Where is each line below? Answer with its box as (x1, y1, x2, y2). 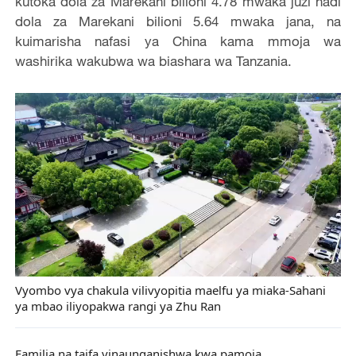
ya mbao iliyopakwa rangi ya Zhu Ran (14, 299, 221, 316)
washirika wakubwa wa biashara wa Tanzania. (14, 52, 292, 70)
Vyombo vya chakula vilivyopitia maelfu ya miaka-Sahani (14, 283, 326, 300)
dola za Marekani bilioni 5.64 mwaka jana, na (14, 13, 342, 30)
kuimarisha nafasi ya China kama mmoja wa (14, 33, 342, 50)
